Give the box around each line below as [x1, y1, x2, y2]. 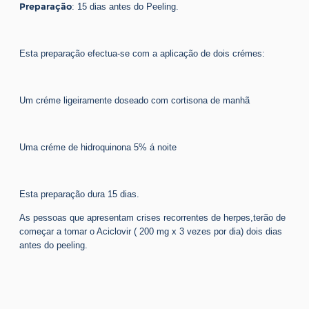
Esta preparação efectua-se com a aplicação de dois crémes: [19, 48, 265, 59]
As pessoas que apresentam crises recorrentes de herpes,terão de [19, 212, 286, 223]
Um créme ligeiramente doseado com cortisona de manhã [19, 94, 250, 106]
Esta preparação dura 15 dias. [19, 188, 139, 199]
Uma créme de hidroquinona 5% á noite [19, 141, 177, 152]
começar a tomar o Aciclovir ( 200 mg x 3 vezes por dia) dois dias [19, 226, 282, 237]
